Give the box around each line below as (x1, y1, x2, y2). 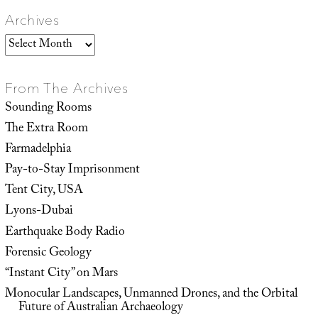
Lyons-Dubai (4, 201, 73, 223)
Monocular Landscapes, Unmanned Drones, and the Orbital (4, 284, 297, 306)
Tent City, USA (4, 180, 83, 202)
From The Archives (4, 79, 128, 97)
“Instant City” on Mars (4, 263, 118, 285)
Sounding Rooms (4, 97, 92, 119)
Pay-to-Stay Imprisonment (4, 160, 140, 182)
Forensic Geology (4, 242, 92, 264)
